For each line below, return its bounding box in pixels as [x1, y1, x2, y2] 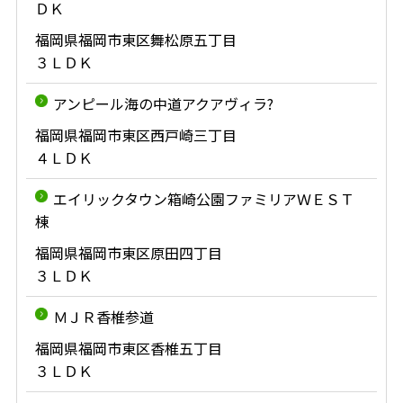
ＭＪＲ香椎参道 [52, 306, 154, 327]
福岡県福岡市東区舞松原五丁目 [34, 29, 237, 50]
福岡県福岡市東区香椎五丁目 [34, 337, 222, 359]
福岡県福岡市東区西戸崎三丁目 [34, 124, 237, 146]
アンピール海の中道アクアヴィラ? [52, 93, 273, 114]
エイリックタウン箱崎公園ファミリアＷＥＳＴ [52, 188, 354, 210]
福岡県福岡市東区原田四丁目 [34, 242, 222, 264]
